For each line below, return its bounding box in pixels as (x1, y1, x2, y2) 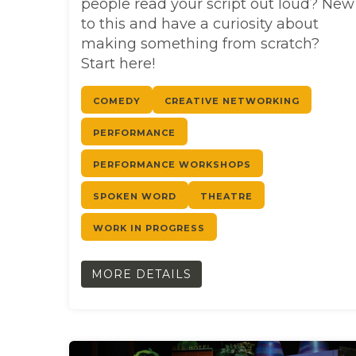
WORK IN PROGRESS (93, 222, 205, 234)
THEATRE (200, 190, 253, 202)
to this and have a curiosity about (81, 14, 319, 33)
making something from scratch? (81, 34, 319, 52)
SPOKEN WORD (93, 190, 176, 202)
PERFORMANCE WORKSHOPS (93, 158, 251, 170)
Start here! (81, 54, 155, 72)
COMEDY (93, 95, 141, 106)
